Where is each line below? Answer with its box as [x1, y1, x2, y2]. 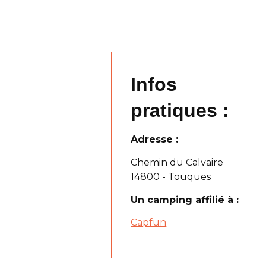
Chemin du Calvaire [131, 157, 224, 168]
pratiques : [131, 100, 230, 121]
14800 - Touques [131, 171, 211, 182]
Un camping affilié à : [131, 194, 239, 205]
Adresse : [131, 134, 179, 145]
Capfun [131, 217, 167, 228]
